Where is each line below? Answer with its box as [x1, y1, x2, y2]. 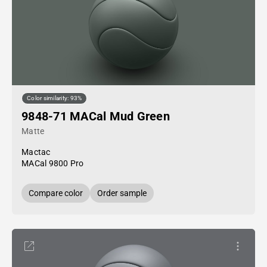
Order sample [97, 188, 147, 198]
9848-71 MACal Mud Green [21, 109, 170, 123]
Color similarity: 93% [27, 95, 82, 102]
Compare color [29, 188, 83, 198]
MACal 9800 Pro [21, 159, 84, 168]
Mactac [21, 147, 51, 157]
